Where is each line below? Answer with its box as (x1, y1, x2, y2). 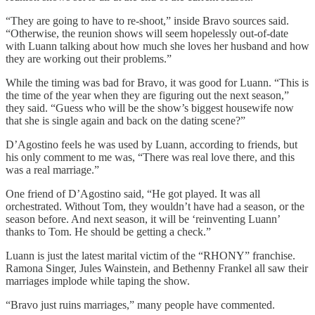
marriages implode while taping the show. (6, 274, 190, 287)
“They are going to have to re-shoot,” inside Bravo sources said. (6, 14, 289, 27)
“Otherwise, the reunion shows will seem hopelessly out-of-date (6, 27, 288, 39)
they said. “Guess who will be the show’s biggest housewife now (6, 101, 294, 114)
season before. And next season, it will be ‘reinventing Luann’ (6, 212, 280, 225)
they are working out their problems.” (6, 52, 172, 65)
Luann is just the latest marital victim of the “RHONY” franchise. (6, 249, 295, 262)
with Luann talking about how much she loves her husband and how (6, 39, 309, 52)
